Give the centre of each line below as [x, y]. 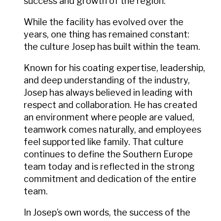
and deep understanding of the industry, [107, 80]
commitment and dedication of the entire [110, 179]
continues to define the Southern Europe [108, 154]
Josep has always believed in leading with [108, 92]
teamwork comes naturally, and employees [112, 129]
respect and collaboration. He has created [110, 105]
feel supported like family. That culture [104, 142]
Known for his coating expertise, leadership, [114, 68]
